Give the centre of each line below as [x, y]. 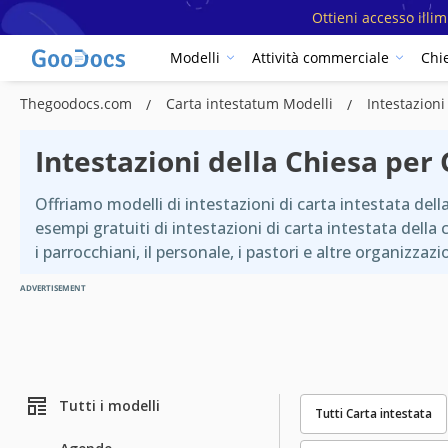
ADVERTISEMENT [53, 287]
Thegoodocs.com [78, 103]
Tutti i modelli [109, 406]
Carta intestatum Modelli [251, 103]
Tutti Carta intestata [373, 413]
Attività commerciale [320, 58]
